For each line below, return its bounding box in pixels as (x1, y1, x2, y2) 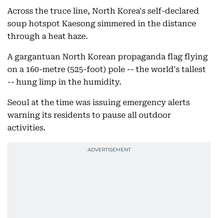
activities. (7, 123, 46, 132)
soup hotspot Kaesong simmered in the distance (7, 19, 196, 28)
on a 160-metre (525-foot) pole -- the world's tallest (7, 65, 206, 74)
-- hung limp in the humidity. (7, 77, 122, 87)
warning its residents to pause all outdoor (7, 110, 171, 120)
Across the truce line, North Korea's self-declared (7, 6, 199, 16)
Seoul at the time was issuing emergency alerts (7, 98, 190, 107)
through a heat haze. (7, 32, 88, 41)
